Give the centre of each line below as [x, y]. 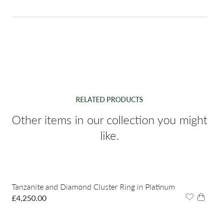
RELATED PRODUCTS [109, 100]
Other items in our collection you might [109, 120]
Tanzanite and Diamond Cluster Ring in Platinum [93, 187]
